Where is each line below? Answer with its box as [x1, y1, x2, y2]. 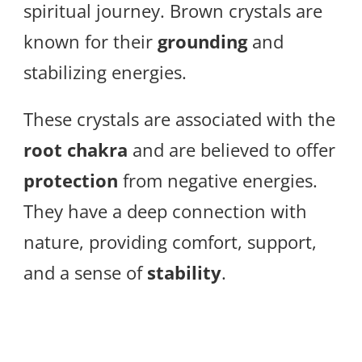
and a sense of [23, 260, 147, 285]
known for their [23, 29, 158, 54]
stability [147, 260, 221, 285]
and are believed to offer [128, 137, 335, 162]
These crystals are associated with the [23, 107, 335, 132]
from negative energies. [118, 168, 318, 193]
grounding [158, 29, 247, 54]
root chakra [23, 137, 128, 162]
